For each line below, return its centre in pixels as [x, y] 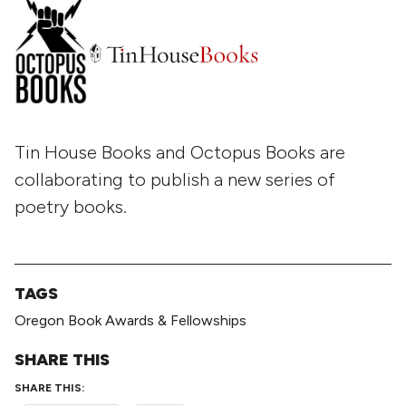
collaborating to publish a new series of [175, 179]
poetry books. [71, 206]
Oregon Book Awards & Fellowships [130, 320]
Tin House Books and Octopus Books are [180, 152]
